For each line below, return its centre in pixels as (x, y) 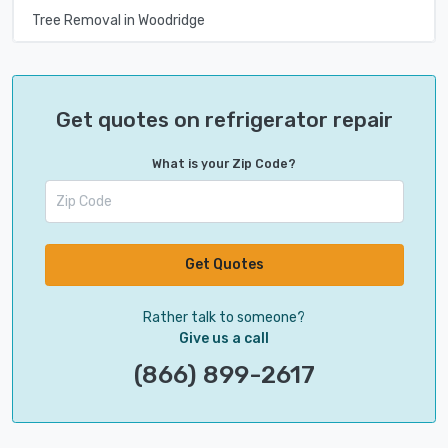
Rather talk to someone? (224, 317)
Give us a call (224, 338)
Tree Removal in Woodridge (118, 20)
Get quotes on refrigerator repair (224, 120)
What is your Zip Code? (224, 164)
